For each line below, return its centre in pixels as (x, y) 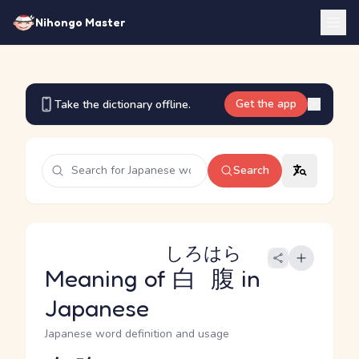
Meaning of (109, 278)
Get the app (266, 104)
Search (251, 170)
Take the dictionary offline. (123, 104)
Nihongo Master (80, 22)
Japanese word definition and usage (137, 334)
